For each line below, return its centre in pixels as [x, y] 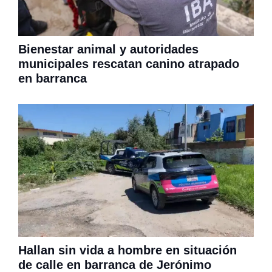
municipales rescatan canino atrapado [129, 64]
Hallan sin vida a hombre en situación [127, 250]
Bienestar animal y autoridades [108, 49]
